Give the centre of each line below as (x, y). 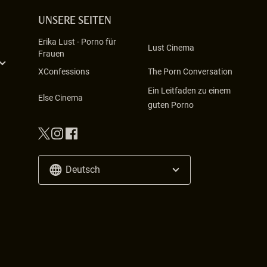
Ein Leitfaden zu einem (189, 91)
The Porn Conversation (190, 72)
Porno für (99, 42)
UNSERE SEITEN (75, 21)
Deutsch (83, 170)
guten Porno (171, 105)
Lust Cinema (171, 48)
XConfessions (64, 72)
